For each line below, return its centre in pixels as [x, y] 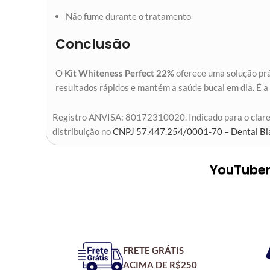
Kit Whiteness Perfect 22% [119, 73]
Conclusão [93, 44]
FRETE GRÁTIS [154, 250]
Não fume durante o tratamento [128, 16]
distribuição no [83, 131]
